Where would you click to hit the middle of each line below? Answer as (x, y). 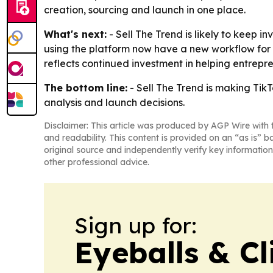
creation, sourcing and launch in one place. (145, 10)
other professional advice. (97, 162)
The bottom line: (86, 88)
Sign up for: (136, 225)
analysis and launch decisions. (114, 102)
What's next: (75, 34)
